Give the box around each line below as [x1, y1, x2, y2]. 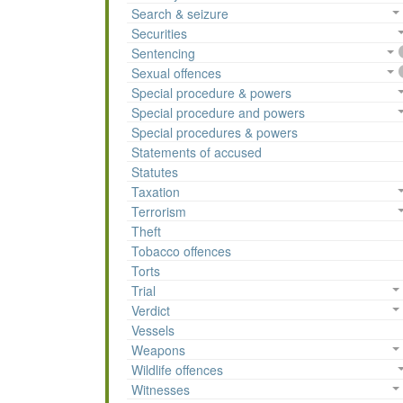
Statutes [131, 163, 178, 182]
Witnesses [131, 381, 190, 399]
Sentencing [131, 44, 195, 63]
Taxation [131, 183, 180, 201]
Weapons [131, 341, 185, 360]
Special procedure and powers [131, 103, 305, 122]
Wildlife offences [131, 361, 223, 380]
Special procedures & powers [131, 123, 298, 142]
